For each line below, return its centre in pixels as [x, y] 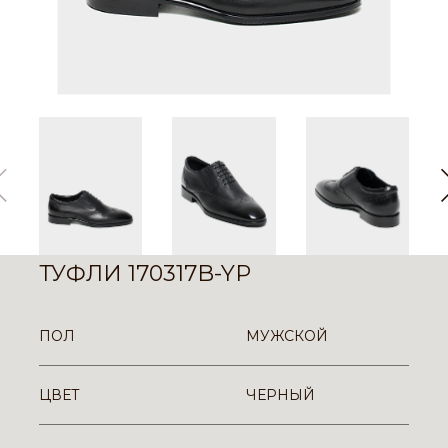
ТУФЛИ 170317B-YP [145, 273]
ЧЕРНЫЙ [280, 394]
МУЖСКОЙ [287, 335]
